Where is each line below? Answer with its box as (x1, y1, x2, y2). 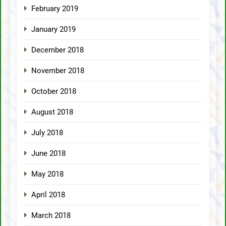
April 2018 (31, 190, 65, 199)
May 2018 (31, 169, 64, 179)
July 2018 (31, 128, 63, 137)
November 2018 (31, 66, 84, 75)
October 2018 (31, 86, 76, 96)
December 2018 (31, 45, 84, 54)
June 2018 (31, 148, 66, 158)
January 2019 (31, 24, 76, 34)
